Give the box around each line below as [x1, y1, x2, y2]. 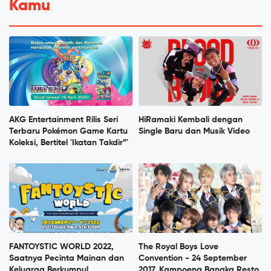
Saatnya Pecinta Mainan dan [9, 254, 124, 263]
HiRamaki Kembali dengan [139, 116, 243, 125]
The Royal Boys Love [139, 243, 218, 252]
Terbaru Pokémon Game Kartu [9, 127, 128, 136]
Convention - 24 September [139, 254, 247, 263]
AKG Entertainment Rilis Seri [9, 116, 118, 125]
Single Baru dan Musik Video [139, 127, 250, 136]
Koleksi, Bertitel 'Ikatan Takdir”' [9, 139, 128, 148]
